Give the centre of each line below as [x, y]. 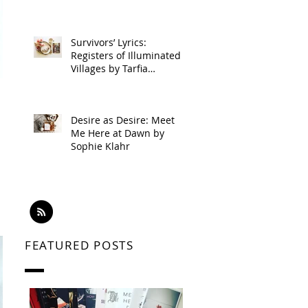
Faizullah [91, 81]
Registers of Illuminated [126, 55]
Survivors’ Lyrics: [109, 42]
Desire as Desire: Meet [123, 120]
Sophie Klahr [100, 146]
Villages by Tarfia [109, 68]
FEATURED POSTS [79, 245]
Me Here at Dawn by [118, 133]
